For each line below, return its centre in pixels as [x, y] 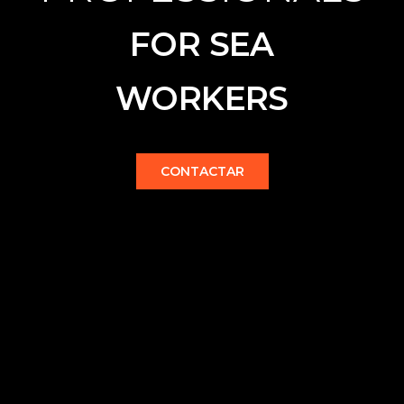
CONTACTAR [202, 172]
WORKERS [202, 99]
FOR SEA [202, 45]
